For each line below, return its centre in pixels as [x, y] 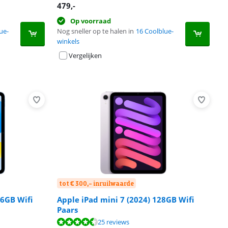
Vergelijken [85, 55]
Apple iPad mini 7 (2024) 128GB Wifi [125, 199]
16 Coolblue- [155, 31]
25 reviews [113, 222]
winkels [68, 41]
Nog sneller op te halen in [95, 31]
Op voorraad [91, 21]
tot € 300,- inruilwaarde [96, 183]
